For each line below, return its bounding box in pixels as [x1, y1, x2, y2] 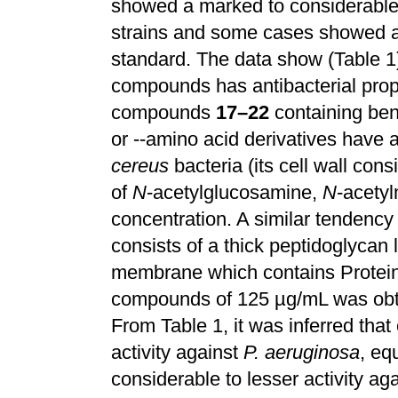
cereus [111, 155, 169, 177]
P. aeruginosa [243, 341, 360, 363]
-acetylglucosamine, [147, 181, 322, 203]
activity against [111, 341, 243, 363]
